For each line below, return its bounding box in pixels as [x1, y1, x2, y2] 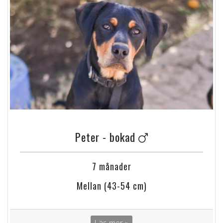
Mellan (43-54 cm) [76, 179, 147, 193]
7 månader [92, 160, 131, 173]
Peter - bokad [75, 128, 138, 146]
